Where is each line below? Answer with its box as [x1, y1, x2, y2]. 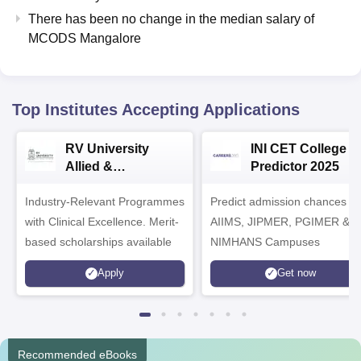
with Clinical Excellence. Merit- [25, 214, 179, 228]
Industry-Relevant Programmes [25, 194, 185, 208]
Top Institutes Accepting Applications [12, 100, 300, 118]
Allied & [65, 159, 113, 173]
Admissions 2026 [65, 194, 171, 209]
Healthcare [65, 176, 131, 191]
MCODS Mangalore [28, 31, 141, 45]
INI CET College [251, 141, 346, 156]
